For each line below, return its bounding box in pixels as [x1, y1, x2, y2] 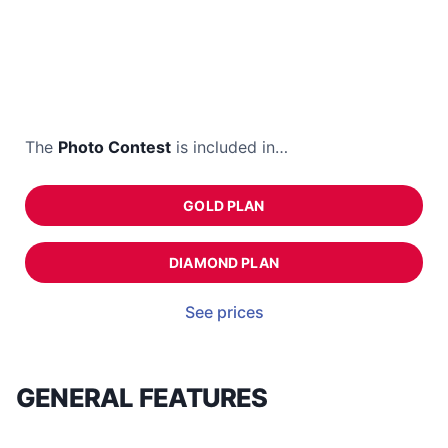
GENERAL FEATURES [16, 382, 268, 414]
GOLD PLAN [183, 197, 265, 215]
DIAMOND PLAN [169, 254, 279, 272]
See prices [184, 302, 264, 323]
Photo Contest [58, 137, 171, 158]
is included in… [171, 137, 288, 158]
